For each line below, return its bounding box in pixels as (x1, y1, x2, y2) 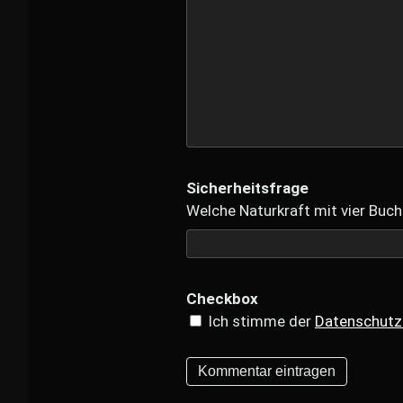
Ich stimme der (204, 311, 315, 330)
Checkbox (186, 289, 258, 308)
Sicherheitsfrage (186, 178, 309, 197)
